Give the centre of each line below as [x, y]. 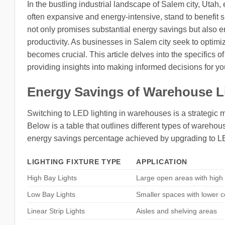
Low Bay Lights [51, 195]
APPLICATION [162, 162]
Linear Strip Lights [56, 211]
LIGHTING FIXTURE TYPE [74, 162]
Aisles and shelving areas [177, 211]
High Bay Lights [52, 178]
